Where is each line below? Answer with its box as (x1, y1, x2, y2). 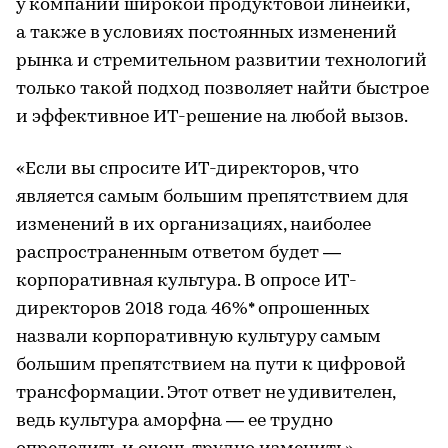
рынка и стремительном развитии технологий (16, 52, 427, 71)
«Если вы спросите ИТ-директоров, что (16, 160, 359, 179)
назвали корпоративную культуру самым (16, 328, 381, 347)
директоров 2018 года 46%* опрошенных (16, 300, 370, 319)
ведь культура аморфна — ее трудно (16, 412, 333, 431)
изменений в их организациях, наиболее (16, 216, 371, 235)
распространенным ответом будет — (16, 244, 341, 263)
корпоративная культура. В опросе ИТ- (16, 272, 357, 291)
